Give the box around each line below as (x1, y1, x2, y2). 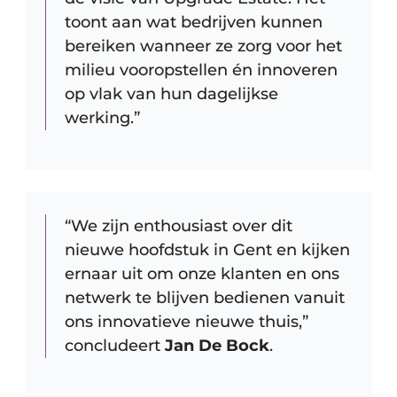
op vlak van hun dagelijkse (65, 83, 278, 104)
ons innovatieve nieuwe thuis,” (65, 311, 308, 331)
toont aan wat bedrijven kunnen (65, 12, 323, 32)
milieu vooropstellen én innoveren (65, 59, 338, 80)
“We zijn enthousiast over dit (65, 215, 292, 236)
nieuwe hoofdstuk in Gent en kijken (65, 239, 350, 260)
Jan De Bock (165, 335, 269, 355)
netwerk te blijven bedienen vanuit (65, 287, 345, 307)
